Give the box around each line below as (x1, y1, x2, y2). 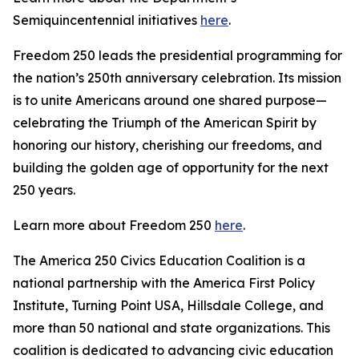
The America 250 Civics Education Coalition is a (13, 252, 305, 268)
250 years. (13, 182, 88, 198)
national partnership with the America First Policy (13, 275, 315, 291)
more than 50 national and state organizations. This (13, 320, 330, 336)
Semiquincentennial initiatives (13, 12, 200, 28)
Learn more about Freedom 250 (13, 217, 215, 233)
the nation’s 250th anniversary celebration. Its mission (13, 70, 341, 86)
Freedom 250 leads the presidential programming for (13, 47, 342, 63)
